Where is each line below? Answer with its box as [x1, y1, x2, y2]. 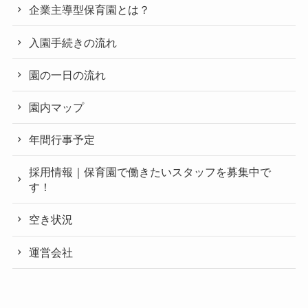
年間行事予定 [29, 133, 96, 146]
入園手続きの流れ [29, 36, 118, 49]
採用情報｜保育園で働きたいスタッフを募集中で [29, 166, 272, 179]
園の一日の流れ [29, 68, 107, 81]
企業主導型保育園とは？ [29, 3, 151, 16]
